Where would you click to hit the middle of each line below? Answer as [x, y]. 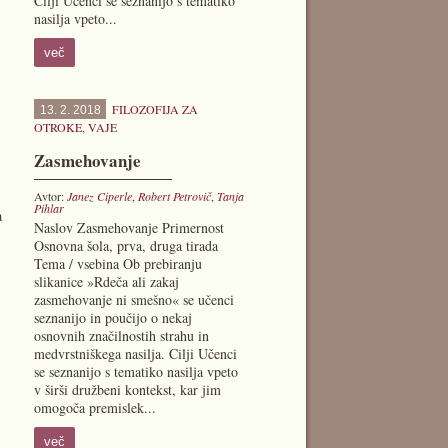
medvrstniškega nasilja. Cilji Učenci [135, 353]
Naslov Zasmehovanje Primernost [128, 227]
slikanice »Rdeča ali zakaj [106, 281]
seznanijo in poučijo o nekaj [112, 317]
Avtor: [50, 196]
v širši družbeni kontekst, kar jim [127, 389]
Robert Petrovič [174, 196]
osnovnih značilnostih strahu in [121, 335]
